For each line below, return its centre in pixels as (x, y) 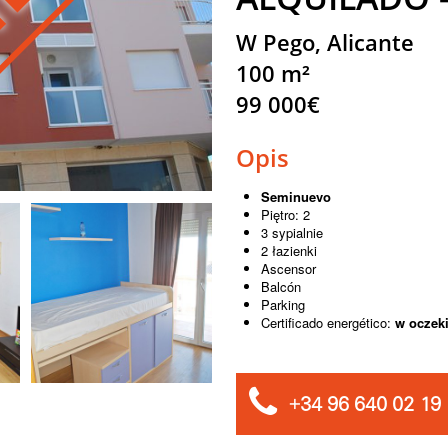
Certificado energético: (327, 323)
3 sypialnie (291, 233)
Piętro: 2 (285, 215)
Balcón (280, 287)
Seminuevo (295, 197)
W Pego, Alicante (325, 43)
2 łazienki (288, 251)
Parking (282, 305)
